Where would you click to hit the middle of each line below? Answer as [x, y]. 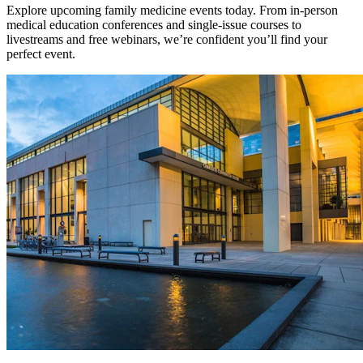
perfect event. [43, 54]
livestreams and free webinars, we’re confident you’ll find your [167, 40]
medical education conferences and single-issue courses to [154, 25]
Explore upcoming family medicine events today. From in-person [172, 11]
